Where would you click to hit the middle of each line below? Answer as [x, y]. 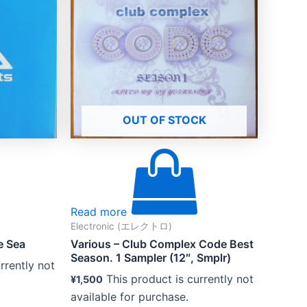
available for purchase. [130, 296]
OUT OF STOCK [164, 120]
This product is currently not [180, 279]
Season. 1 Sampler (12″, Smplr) [151, 257]
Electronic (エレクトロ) [121, 226]
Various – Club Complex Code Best [162, 244]
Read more [100, 211]
